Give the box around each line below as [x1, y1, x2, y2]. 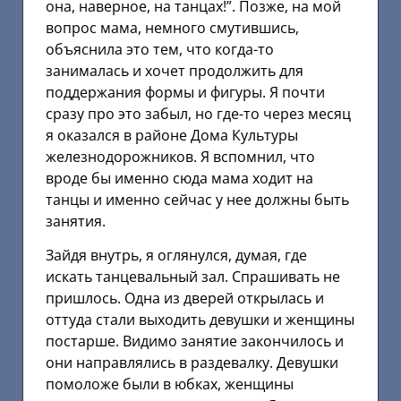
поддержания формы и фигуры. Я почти [46, 82, 325, 102]
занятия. [46, 211, 106, 231]
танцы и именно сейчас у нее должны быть [46, 190, 349, 209]
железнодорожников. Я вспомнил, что [46, 147, 315, 166]
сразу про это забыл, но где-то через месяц [46, 104, 351, 124]
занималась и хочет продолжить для [46, 61, 303, 81]
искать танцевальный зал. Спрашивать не [46, 267, 340, 287]
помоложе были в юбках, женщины [46, 374, 294, 395]
